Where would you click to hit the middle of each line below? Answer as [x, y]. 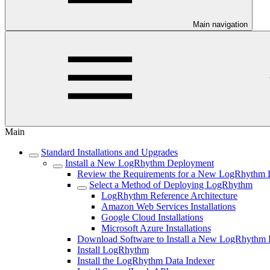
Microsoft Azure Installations [156, 228]
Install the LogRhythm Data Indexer [146, 261]
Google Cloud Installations [152, 217]
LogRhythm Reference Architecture [169, 196]
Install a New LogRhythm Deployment [140, 163]
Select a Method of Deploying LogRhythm [171, 185]
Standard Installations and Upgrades [109, 152]
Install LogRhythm [113, 250]
